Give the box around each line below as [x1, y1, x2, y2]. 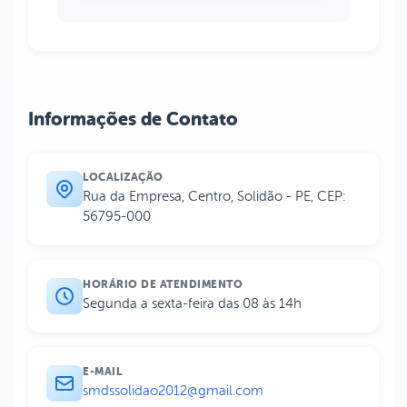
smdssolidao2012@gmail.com [83, 383, 263, 400]
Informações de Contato [28, 109, 238, 131]
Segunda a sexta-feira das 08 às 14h [83, 296, 302, 313]
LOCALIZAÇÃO [83, 171, 164, 184]
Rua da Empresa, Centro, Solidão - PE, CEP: [83, 189, 345, 205]
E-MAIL [83, 365, 122, 379]
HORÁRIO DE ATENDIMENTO [83, 278, 243, 292]
